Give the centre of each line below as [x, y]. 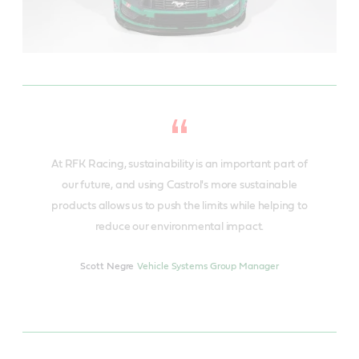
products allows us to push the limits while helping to [179, 206]
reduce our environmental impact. [179, 226]
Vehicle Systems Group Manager [208, 266]
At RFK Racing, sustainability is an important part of [179, 164]
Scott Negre [107, 266]
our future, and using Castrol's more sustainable [179, 185]
